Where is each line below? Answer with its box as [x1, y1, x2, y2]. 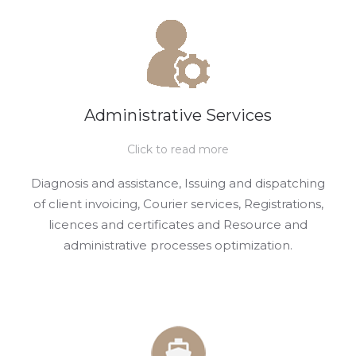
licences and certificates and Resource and [48, 217, 308, 232]
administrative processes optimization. [64, 238, 292, 253]
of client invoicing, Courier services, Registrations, [33, 196, 323, 211]
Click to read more [127, 142, 229, 157]
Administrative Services [84, 106, 272, 125]
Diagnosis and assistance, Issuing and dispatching [31, 176, 325, 191]
